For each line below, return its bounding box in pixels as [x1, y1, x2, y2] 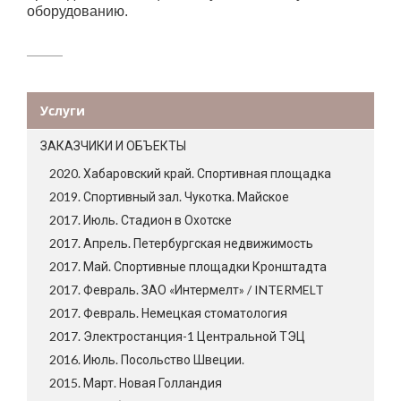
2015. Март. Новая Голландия [49, 375, 222, 391]
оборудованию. [27, 4, 128, 20]
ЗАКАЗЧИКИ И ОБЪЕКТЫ [40, 138, 186, 154]
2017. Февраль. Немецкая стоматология [49, 305, 287, 321]
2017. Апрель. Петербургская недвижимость [49, 235, 313, 252]
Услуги [40, 102, 85, 120]
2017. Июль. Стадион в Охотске [49, 212, 232, 228]
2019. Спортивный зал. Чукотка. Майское [49, 189, 289, 205]
